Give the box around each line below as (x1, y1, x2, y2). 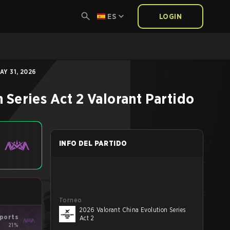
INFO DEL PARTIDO (59, 139, 127, 147)
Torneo (59, 196, 82, 204)
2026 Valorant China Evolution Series (80, 206, 186, 214)
